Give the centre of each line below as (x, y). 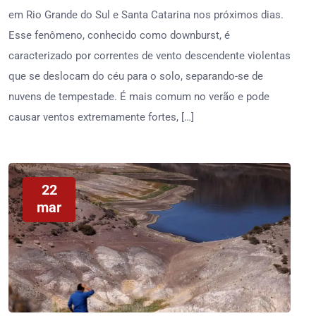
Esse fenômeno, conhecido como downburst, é (119, 35)
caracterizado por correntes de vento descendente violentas (150, 56)
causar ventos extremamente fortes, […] (101, 117)
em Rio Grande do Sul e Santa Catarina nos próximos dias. (146, 15)
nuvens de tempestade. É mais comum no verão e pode (139, 97)
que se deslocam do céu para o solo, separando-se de (136, 76)
